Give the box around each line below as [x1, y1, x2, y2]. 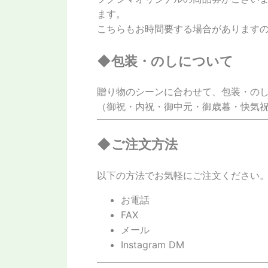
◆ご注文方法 [97, 136, 178, 153]
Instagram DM [121, 238, 184, 251]
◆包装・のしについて [97, 52, 233, 69]
